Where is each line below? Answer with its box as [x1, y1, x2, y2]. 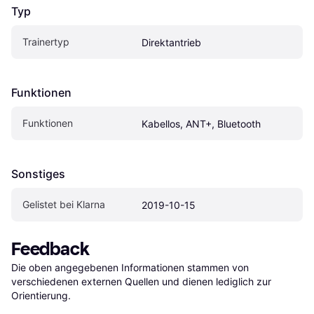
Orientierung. [11, 289, 71, 302]
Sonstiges [11, 167, 65, 182]
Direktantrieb [142, 36, 201, 49]
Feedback [11, 238, 90, 261]
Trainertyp [22, 36, 69, 48]
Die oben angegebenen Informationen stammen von [11, 261, 249, 274]
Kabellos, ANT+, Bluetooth [142, 118, 261, 130]
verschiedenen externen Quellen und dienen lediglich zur [11, 275, 271, 288]
